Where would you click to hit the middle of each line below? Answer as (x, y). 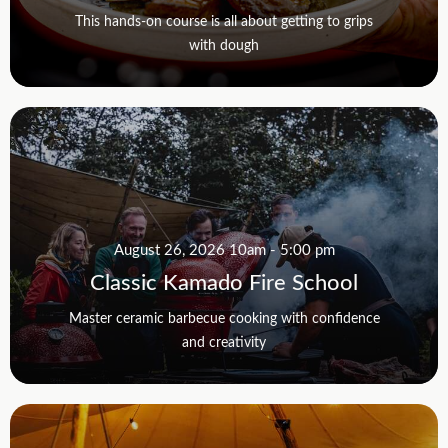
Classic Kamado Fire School (224, 280)
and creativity (224, 341)
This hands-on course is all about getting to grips (224, 20)
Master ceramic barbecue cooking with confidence (224, 317)
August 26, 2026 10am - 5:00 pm (224, 248)
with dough (224, 44)
